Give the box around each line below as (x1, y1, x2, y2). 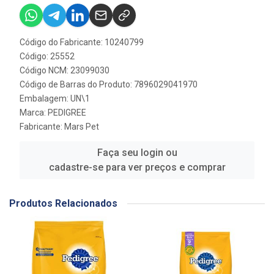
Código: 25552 (20, 51, 75, 62)
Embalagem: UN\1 (20, 94, 90, 104)
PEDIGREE (48, 108, 86, 118)
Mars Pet (64, 122, 99, 132)
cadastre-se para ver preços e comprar (48, 161, 226, 174)
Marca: (20, 108, 48, 118)
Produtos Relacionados (9, 198, 117, 210)
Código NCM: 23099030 (20, 65, 109, 76)
